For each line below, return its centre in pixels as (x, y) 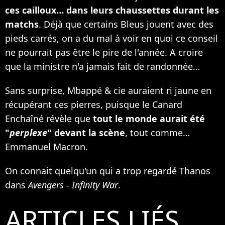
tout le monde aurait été (148, 119)
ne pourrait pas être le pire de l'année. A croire (104, 52)
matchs (22, 24)
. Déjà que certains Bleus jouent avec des (126, 24)
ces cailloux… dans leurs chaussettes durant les (112, 10)
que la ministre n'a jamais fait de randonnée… (102, 67)
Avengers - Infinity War (73, 185)
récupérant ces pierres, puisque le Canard (94, 105)
